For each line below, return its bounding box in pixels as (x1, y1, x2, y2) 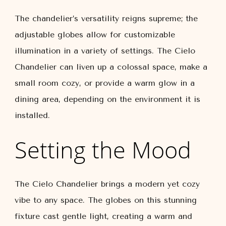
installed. (15, 110, 50, 120)
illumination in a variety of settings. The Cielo (15, 46, 195, 55)
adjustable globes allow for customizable (15, 30, 175, 39)
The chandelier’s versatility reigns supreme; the (15, 14, 198, 23)
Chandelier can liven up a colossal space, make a (15, 62, 207, 72)
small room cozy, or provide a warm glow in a (15, 78, 195, 88)
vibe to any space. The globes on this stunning (15, 195, 197, 205)
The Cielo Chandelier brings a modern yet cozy (15, 179, 200, 189)
